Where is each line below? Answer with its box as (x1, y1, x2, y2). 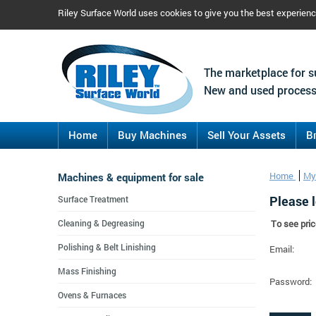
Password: (269, 276, 312, 287)
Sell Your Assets (207, 128, 286, 142)
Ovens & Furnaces (58, 289, 126, 300)
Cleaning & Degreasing (58, 217, 145, 229)
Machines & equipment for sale (58, 170, 204, 184)
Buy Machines (118, 128, 187, 142)
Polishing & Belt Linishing (58, 241, 156, 253)
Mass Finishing (58, 265, 116, 276)
